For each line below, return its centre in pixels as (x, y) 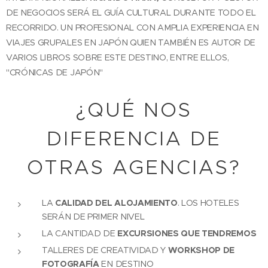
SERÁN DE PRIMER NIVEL (94, 216)
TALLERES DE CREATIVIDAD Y (105, 250)
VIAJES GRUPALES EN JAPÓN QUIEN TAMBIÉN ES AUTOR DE (131, 42)
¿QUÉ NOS (134, 109)
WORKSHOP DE (201, 250)
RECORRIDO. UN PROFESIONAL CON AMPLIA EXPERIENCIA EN (133, 27)
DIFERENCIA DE (134, 138)
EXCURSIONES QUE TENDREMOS (187, 233)
